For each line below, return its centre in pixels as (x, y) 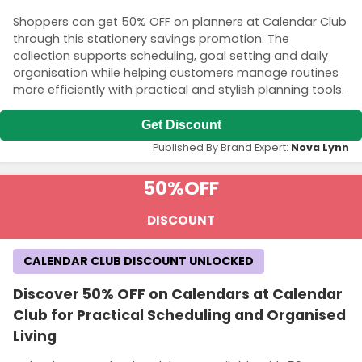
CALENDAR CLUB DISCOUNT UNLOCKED (139, 261)
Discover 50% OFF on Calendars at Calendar (178, 295)
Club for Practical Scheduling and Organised (179, 316)
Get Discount (181, 125)
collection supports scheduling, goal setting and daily (170, 55)
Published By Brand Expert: (222, 148)
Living (35, 337)
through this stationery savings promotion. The (151, 38)
